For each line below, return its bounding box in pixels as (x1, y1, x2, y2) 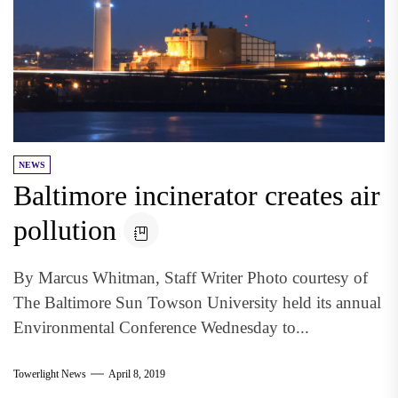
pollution (13, 214, 116, 246)
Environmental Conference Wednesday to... (13, 318, 309, 337)
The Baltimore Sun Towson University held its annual (13, 293, 381, 312)
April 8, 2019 (108, 367, 165, 380)
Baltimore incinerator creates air (13, 179, 380, 211)
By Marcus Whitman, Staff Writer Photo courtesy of (13, 268, 368, 287)
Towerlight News (13, 367, 86, 380)
